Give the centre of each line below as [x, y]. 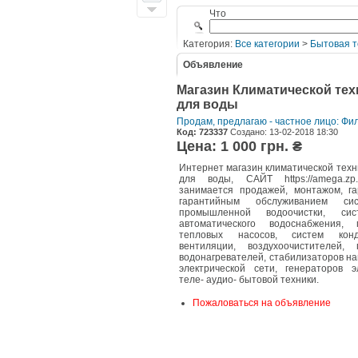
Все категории [267, 44]
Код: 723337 [202, 132]
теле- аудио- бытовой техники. [249, 280]
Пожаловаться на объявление [262, 303]
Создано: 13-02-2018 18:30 [283, 132]
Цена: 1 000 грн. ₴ [239, 146]
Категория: [209, 44]
